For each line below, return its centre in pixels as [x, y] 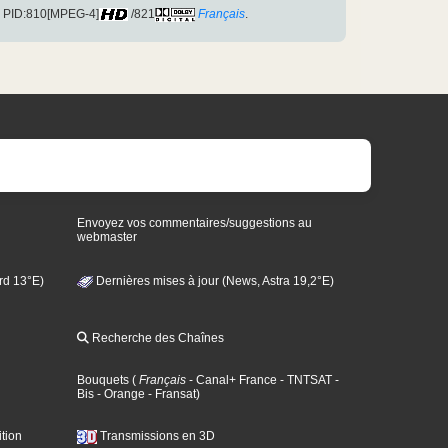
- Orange [120, 394]
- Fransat [171, 394]
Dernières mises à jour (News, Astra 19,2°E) [214, 280]
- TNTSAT [305, 380]
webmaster [107, 237]
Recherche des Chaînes [157, 338]
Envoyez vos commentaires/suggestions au [195, 223]
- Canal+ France [232, 380]
